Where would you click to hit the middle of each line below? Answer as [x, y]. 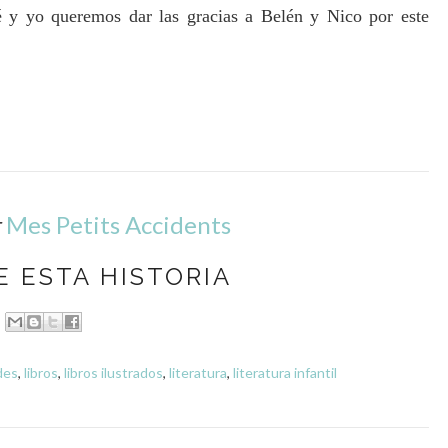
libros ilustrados [113, 373]
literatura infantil [285, 373]
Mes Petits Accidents [118, 225]
